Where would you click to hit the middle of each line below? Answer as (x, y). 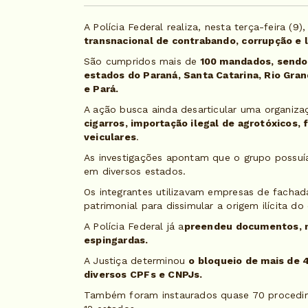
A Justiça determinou (136, 260)
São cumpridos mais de (141, 61)
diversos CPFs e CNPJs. (143, 274)
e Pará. (101, 88)
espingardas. (116, 240)
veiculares (110, 136)
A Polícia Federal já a (134, 226)
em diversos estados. (135, 171)
